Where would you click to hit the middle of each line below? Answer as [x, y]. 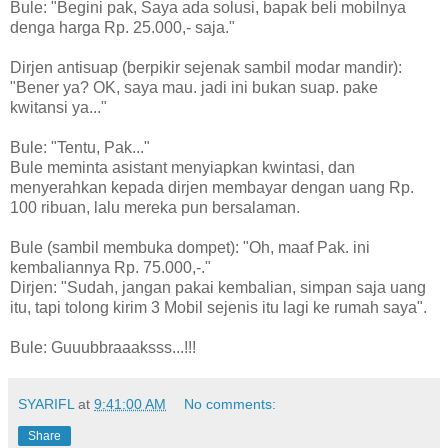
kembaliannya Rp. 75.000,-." [110, 267]
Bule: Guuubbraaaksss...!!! [103, 347]
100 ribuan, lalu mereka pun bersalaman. [155, 207]
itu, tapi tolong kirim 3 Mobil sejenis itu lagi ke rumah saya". [218, 307]
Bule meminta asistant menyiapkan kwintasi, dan [182, 167]
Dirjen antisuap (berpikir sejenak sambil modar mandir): [206, 67]
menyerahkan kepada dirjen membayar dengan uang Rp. [212, 187]
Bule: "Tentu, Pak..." [80, 147]
